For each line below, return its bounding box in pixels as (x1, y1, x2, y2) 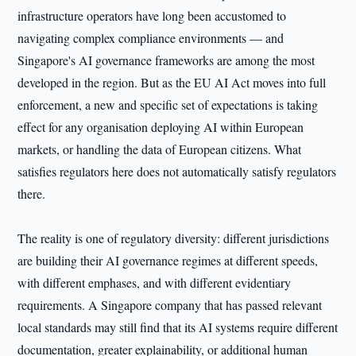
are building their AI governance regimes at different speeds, (17, 252, 319, 269)
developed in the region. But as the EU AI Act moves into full (17, 74, 327, 91)
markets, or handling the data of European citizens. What (17, 141, 302, 157)
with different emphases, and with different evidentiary (17, 274, 292, 291)
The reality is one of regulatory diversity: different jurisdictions (17, 230, 330, 246)
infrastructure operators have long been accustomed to (17, 7, 287, 24)
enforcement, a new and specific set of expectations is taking (17, 96, 319, 113)
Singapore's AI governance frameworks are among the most (17, 52, 315, 68)
